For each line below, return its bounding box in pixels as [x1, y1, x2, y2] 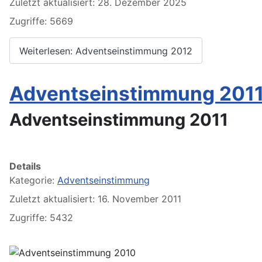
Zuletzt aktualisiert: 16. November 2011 [9, 192, 181, 205]
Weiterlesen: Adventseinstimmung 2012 [19, 44, 192, 57]
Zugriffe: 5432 [9, 211, 73, 223]
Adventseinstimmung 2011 [9, 109, 228, 130]
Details [9, 160, 41, 172]
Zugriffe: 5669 [9, 15, 73, 27]
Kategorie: [9, 174, 57, 186]
